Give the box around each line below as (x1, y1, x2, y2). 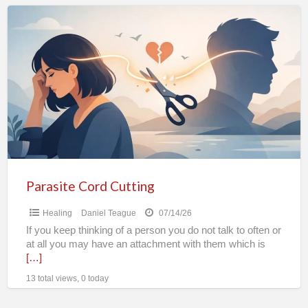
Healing (42, 208, 72, 218)
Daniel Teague (80, 208, 136, 218)
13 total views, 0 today (25, 273, 109, 283)
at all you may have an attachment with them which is (25, 238, 265, 250)
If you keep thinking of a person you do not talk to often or (25, 224, 281, 236)
